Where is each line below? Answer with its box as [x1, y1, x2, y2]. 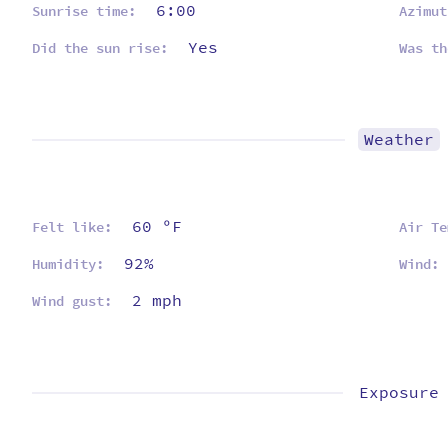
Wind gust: [32, 291, 112, 311]
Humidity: [32, 254, 104, 274]
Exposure [358, 380, 439, 404]
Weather [363, 127, 434, 151]
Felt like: [32, 217, 112, 237]
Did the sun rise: [32, 38, 168, 58]
